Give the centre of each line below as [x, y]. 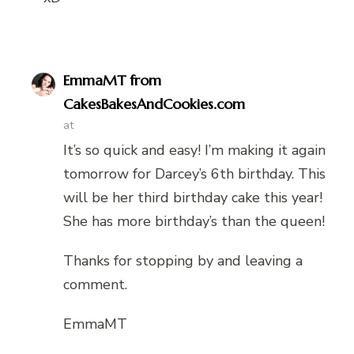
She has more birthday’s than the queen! [194, 221]
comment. [95, 284]
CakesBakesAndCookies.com [154, 104]
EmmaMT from [112, 80]
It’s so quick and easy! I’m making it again [194, 150]
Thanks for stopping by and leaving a [183, 260]
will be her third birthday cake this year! [193, 197]
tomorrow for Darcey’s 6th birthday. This [194, 173]
